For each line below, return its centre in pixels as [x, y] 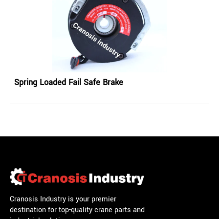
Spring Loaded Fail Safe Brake [69, 83]
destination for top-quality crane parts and [77, 210]
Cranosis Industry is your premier [63, 199]
